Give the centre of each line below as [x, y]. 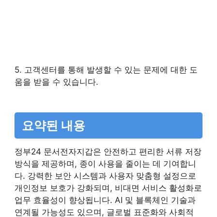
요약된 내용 [54, 125]
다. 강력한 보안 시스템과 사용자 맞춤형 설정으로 [105, 176]
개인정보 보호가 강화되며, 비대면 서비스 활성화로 [108, 188]
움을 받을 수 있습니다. [56, 82]
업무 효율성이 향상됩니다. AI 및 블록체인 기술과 [105, 200]
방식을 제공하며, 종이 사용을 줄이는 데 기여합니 [105, 163]
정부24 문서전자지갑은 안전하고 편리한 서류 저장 [108, 151]
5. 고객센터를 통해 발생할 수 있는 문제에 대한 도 [106, 70]
